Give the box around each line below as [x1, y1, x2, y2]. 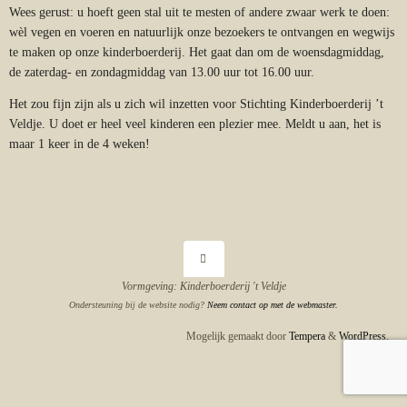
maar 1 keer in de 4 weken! [9, 137, 150, 151]
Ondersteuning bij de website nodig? [69, 299, 207, 310]
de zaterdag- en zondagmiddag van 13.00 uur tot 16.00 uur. [9, 65, 314, 79]
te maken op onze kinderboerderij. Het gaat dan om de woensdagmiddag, [9, 45, 384, 59]
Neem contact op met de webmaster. [207, 299, 338, 310]
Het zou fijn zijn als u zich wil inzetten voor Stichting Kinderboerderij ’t [9, 97, 383, 111]
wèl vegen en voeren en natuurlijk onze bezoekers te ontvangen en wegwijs [9, 25, 394, 39]
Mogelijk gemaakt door [186, 329, 289, 342]
